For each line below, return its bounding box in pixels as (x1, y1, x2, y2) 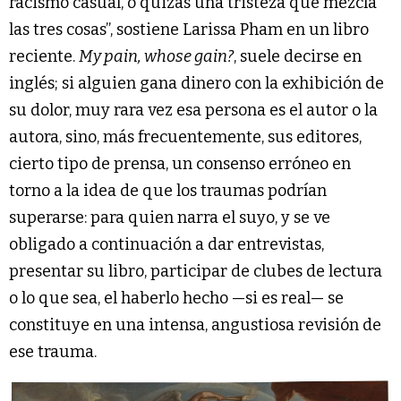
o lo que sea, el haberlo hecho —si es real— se (9, 287, 344, 308)
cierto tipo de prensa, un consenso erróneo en (9, 153, 351, 174)
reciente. (9, 46, 79, 66)
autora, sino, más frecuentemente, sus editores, (9, 126, 362, 147)
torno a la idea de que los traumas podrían (9, 180, 327, 200)
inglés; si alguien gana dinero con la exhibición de (9, 73, 384, 93)
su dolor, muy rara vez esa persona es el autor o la (9, 99, 378, 120)
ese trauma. (9, 341, 97, 362)
